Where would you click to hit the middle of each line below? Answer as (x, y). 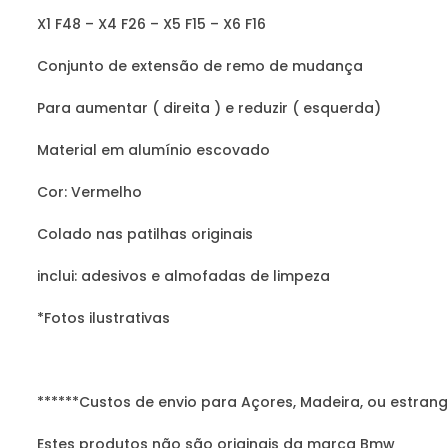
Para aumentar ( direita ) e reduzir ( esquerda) (209, 107)
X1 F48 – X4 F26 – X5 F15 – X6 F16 (151, 23)
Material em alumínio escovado (153, 149)
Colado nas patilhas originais (145, 233)
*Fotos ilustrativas (103, 317)
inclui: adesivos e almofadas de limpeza (183, 275)
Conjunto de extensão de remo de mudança (200, 65)
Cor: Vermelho (89, 191)
